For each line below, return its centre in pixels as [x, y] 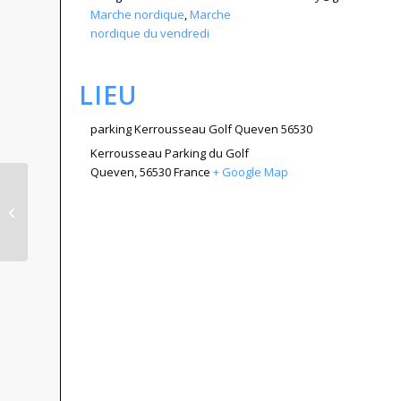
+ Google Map [251, 172]
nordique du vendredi [150, 33]
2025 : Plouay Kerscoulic [96, 221]
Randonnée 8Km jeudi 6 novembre [125, 202]
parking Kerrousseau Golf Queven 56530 [201, 129]
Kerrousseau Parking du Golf [170, 153]
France [192, 172]
